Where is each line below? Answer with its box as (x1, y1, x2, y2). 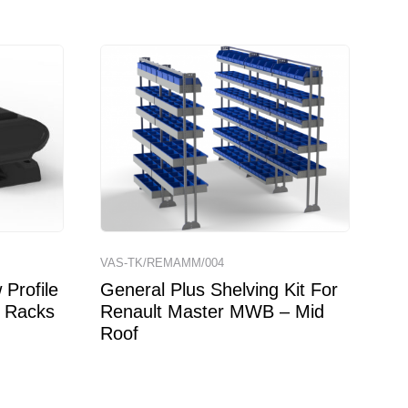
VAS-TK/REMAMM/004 (100, 256, 225, 270)
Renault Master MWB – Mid (100, 301, 325, 321)
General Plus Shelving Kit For (100, 280, 339, 300)
